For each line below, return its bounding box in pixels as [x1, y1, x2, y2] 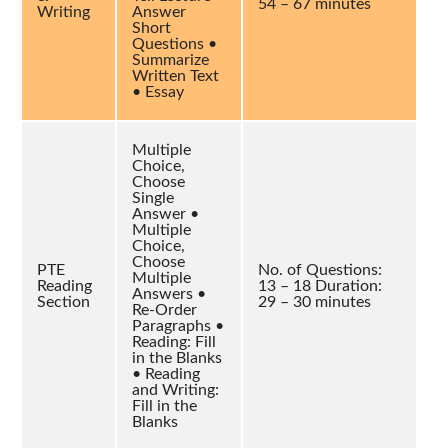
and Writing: [132, 381, 219, 398]
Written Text [132, 67, 219, 84]
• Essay [132, 83, 184, 100]
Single [132, 189, 174, 206]
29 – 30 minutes [258, 293, 371, 310]
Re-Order [132, 301, 197, 318]
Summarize [132, 51, 209, 68]
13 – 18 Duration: [258, 277, 382, 294]
